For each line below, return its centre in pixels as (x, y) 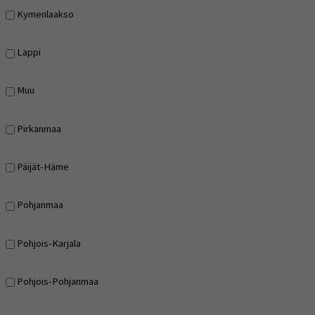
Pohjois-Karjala (49, 243)
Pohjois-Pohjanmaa (58, 281)
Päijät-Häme (43, 166)
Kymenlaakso (45, 14)
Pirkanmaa (39, 128)
